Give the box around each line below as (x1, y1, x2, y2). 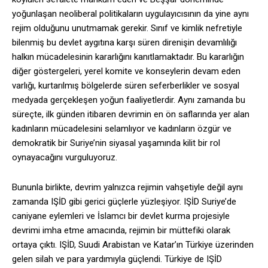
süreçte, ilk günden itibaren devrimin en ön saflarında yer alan (12, 109, 249, 120)
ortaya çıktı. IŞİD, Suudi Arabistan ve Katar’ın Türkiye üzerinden (12, 239, 254, 251)
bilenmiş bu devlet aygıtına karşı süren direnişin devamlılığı (12, 37, 237, 48)
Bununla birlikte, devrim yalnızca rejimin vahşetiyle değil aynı (12, 182, 243, 193)
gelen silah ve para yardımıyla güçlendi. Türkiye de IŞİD (12, 254, 222, 265)
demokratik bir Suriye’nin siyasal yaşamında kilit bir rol (12, 138, 220, 149)
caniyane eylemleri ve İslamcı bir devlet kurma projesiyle (12, 211, 230, 222)
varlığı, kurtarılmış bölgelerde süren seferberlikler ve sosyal (12, 80, 239, 92)
